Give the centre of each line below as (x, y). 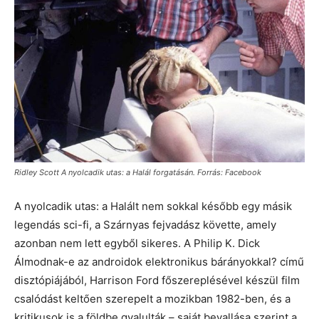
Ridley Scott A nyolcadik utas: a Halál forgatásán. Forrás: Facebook (138, 172)
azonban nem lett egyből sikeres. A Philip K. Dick (137, 243)
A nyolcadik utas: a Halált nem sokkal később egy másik (153, 206)
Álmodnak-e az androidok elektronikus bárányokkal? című (159, 261)
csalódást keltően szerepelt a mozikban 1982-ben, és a (152, 298)
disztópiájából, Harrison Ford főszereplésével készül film (157, 280)
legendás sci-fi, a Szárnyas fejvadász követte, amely (145, 224)
